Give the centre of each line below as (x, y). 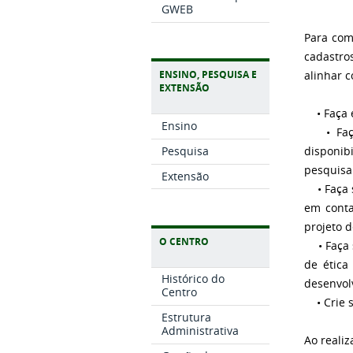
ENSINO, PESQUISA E (208, 75)
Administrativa (201, 331)
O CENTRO (184, 241)
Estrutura (187, 318)
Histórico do (193, 279)
